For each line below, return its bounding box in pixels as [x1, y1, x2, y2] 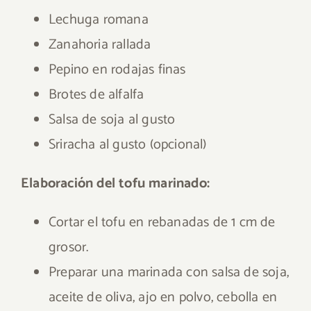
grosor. [49, 236, 89, 259]
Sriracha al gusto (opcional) [49, 133, 207, 156]
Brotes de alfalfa [49, 83, 144, 106]
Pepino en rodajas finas [49, 58, 186, 81]
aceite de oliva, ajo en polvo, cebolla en [49, 286, 278, 309]
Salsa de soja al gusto [49, 108, 176, 131]
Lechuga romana [49, 8, 149, 31]
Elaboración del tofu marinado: [21, 172, 210, 195]
